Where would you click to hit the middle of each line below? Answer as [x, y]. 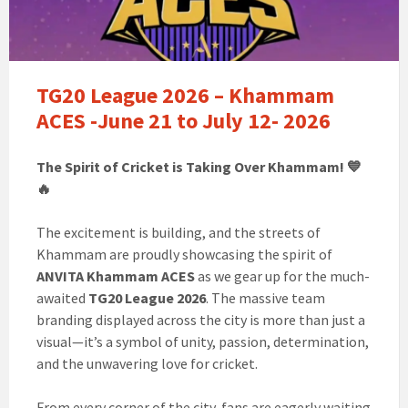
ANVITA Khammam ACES [116, 276]
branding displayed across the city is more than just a [201, 320]
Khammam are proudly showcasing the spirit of [184, 255]
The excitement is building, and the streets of [178, 233]
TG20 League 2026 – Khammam [185, 96]
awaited [62, 298]
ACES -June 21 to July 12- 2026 [184, 121]
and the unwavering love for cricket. [147, 364]
